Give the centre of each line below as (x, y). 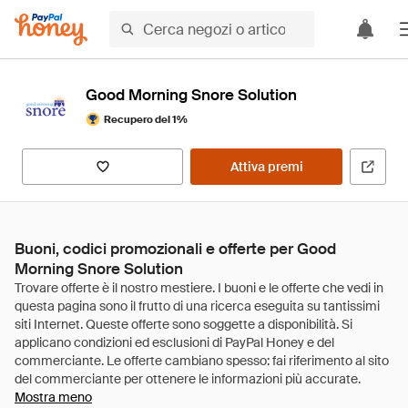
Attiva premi (266, 167)
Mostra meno (53, 397)
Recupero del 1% (146, 119)
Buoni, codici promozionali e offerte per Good (175, 249)
